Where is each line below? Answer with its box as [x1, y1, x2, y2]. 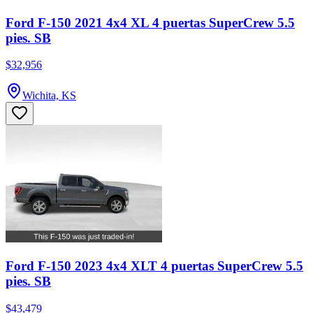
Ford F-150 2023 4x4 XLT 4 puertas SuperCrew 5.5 [6, 258, 303, 273]
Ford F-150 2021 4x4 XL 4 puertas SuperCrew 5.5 [6, 15, 295, 30]
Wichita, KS [22, 89, 76, 102]
